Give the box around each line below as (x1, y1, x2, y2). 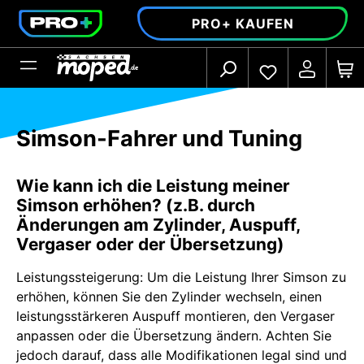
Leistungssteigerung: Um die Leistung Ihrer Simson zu (16, 269, 346, 286)
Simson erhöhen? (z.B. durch (16, 195, 255, 216)
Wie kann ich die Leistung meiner (16, 175, 290, 197)
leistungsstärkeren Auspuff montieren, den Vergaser (16, 308, 335, 325)
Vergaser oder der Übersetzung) (16, 234, 284, 255)
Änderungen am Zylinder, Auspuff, (16, 214, 300, 236)
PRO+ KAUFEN (191, 15, 294, 32)
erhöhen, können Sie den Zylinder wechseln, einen (16, 288, 322, 305)
